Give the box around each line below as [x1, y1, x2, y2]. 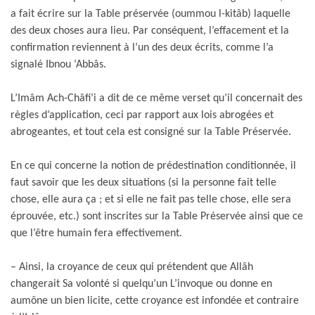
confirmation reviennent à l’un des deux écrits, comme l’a [11, 41, 274, 53]
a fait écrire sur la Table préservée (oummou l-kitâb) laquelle [11, 8, 290, 20]
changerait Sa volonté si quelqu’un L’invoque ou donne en [11, 278, 272, 290]
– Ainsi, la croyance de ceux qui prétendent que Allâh [11, 261, 253, 273]
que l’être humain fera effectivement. [11, 227, 182, 239]
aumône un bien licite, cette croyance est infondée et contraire [11, 295, 299, 307]
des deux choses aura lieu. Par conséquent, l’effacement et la [11, 25, 289, 37]
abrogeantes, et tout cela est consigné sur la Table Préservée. [11, 126, 291, 138]
